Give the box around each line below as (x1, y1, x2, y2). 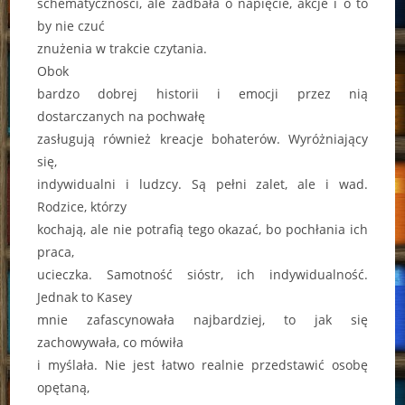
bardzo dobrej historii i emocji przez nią (37, 84, 368, 102)
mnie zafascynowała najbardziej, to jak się (37, 310, 368, 328)
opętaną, (37, 378, 90, 396)
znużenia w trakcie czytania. (37, 39, 208, 57)
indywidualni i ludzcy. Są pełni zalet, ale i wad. (37, 174, 368, 193)
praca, (37, 242, 75, 260)
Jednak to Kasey (37, 287, 133, 306)
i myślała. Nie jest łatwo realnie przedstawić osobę (37, 355, 368, 373)
